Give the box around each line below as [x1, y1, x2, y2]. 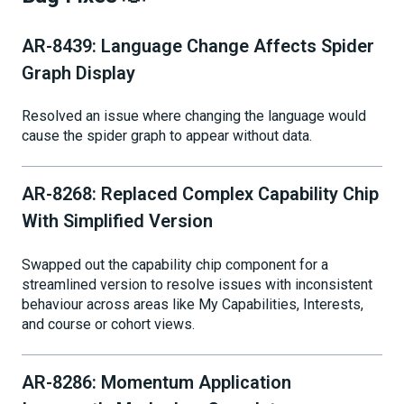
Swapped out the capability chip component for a [22, 255, 328, 273]
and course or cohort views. [22, 315, 195, 333]
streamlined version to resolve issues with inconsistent [22, 275, 372, 293]
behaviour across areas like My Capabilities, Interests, [22, 295, 363, 313]
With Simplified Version [22, 210, 213, 233]
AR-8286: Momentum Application [22, 372, 291, 394]
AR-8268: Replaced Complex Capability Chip [22, 183, 379, 206]
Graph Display [22, 61, 135, 84]
